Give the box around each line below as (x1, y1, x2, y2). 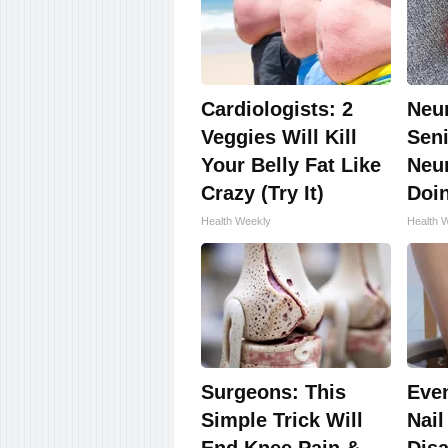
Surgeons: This (201, 381, 346, 404)
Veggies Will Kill (201, 126, 357, 149)
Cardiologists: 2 (201, 98, 353, 121)
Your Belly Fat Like (201, 154, 381, 177)
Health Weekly (201, 215, 271, 228)
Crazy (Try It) (201, 182, 324, 205)
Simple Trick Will (201, 409, 363, 432)
